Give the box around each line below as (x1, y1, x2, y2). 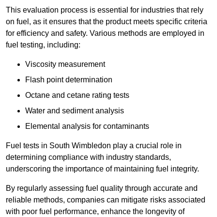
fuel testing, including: (6, 41, 80, 49)
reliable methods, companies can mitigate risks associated (6, 196, 205, 204)
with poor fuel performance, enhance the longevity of (6, 207, 185, 216)
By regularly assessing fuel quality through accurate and (6, 184, 198, 193)
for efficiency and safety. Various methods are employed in (6, 29, 204, 38)
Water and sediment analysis (25, 107, 124, 115)
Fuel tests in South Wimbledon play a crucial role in (6, 141, 182, 150)
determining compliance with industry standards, (6, 153, 171, 162)
